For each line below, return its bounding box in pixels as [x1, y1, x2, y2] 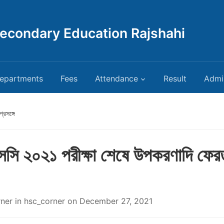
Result [163, 73, 186, 83]
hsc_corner [24, 196, 65, 206]
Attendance [95, 73, 138, 83]
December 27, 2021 [79, 196, 152, 206]
